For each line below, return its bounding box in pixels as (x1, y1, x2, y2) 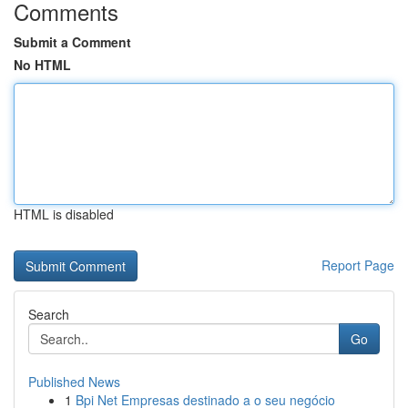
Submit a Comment (14, 33, 131, 51)
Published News (28, 372, 120, 391)
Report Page (321, 256, 394, 274)
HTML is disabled (14, 205, 114, 223)
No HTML (14, 56, 71, 74)
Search (28, 305, 69, 323)
